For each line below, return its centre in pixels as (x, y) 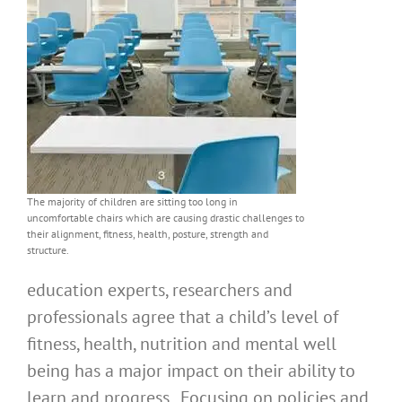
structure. (48, 250)
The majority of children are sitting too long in (132, 202)
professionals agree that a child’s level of (183, 317)
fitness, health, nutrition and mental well (182, 344)
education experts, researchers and (160, 290)
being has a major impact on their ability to (191, 371)
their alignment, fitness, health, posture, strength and (148, 234)
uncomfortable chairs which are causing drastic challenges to (166, 218)
